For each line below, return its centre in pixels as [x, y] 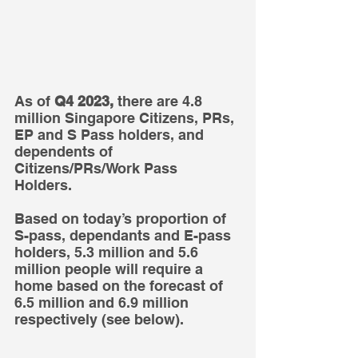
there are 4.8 [160, 101]
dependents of [66, 152]
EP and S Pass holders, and [111, 135]
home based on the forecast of [121, 286]
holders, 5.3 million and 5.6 [108, 253]
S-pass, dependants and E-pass [125, 236]
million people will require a [111, 269]
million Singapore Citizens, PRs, [126, 118]
